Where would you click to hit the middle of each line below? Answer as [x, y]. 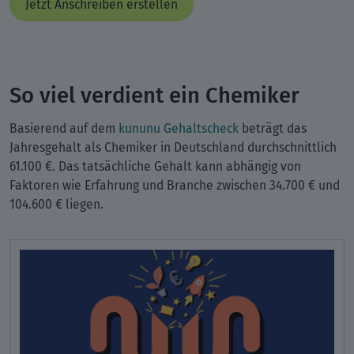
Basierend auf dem [64, 128]
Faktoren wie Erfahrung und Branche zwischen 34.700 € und [175, 185]
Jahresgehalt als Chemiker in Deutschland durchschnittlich [173, 147]
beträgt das [273, 128]
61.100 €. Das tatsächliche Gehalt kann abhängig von [155, 166]
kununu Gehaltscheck [179, 128]
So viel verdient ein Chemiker [154, 94]
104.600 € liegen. [56, 204]
